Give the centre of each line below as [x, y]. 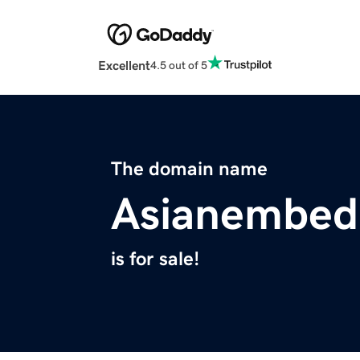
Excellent [124, 65]
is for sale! [155, 259]
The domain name [189, 169]
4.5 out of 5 [179, 65]
